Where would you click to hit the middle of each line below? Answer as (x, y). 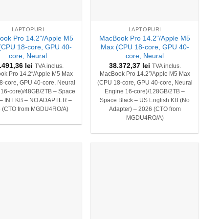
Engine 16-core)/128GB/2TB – (145, 92)
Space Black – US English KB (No (145, 100)
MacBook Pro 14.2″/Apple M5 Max (145, 74)
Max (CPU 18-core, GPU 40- (145, 47)
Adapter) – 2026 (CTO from (145, 109)
